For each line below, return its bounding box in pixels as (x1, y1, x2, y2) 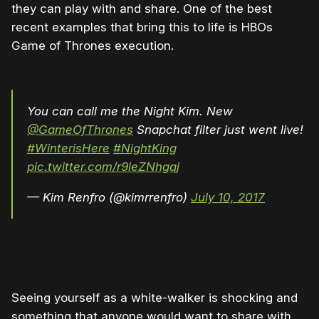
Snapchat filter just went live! (133, 122, 303, 137)
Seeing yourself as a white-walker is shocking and (11, 290, 298, 305)
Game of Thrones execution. (11, 38, 174, 53)
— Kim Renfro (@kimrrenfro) (27, 189, 191, 204)
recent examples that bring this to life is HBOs (11, 19, 273, 34)
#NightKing (113, 140, 177, 155)
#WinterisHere (27, 140, 110, 155)
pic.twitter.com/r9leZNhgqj (27, 159, 179, 174)
